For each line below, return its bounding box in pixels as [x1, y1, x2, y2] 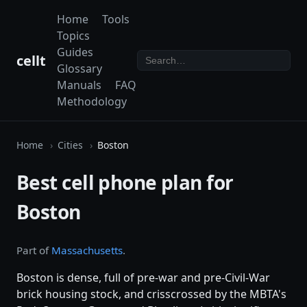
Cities [57, 138, 83, 151]
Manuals [57, 77, 101, 93]
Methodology [57, 94, 127, 109]
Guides [57, 45, 93, 60]
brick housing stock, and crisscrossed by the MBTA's [16, 286, 286, 302]
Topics [57, 28, 90, 43]
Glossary [57, 61, 102, 76]
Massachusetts [51, 243, 123, 258]
